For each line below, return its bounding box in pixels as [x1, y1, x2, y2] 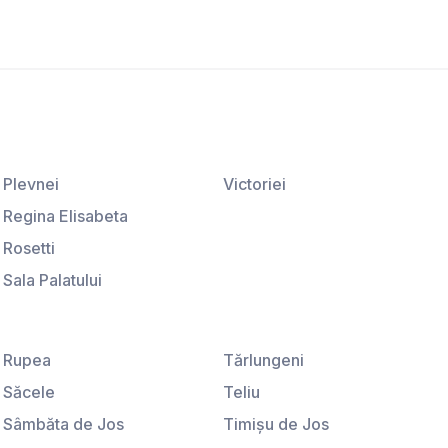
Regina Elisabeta [2, 206, 128, 227]
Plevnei [2, 174, 59, 195]
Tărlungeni [223, 350, 305, 371]
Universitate [2, 334, 93, 355]
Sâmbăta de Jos [2, 414, 124, 435]
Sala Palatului [2, 270, 102, 291]
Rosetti [2, 238, 55, 259]
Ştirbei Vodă [2, 302, 95, 323]
